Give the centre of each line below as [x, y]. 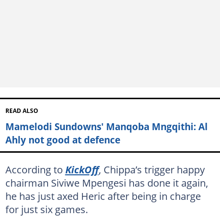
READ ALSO [22, 110]
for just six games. [46, 209]
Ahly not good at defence [63, 139]
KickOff [82, 169]
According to [35, 169]
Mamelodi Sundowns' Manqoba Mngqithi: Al [106, 126]
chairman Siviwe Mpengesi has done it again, [107, 183]
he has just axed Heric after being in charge [103, 196]
